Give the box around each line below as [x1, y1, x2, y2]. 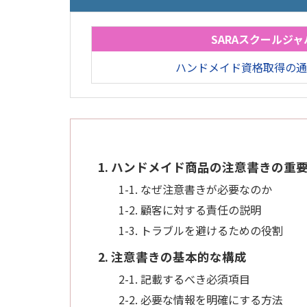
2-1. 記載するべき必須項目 [119, 270, 250, 287]
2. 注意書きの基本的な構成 [98, 247, 247, 265]
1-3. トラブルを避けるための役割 [119, 221, 283, 238]
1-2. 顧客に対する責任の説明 [119, 201, 261, 218]
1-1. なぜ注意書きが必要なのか [119, 180, 272, 197]
